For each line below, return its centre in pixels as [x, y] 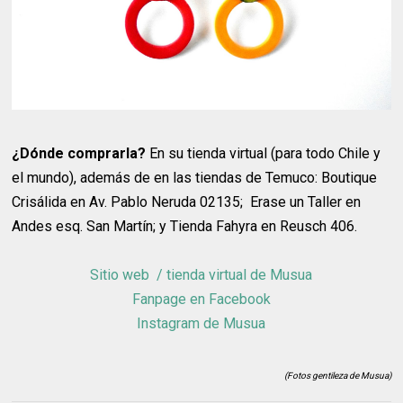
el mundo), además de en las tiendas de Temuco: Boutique [195, 177]
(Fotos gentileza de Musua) [337, 375]
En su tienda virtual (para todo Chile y [264, 153]
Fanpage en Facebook [201, 299]
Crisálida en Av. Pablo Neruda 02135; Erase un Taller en [187, 201]
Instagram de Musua [201, 323]
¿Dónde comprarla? [79, 153]
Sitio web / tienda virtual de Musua [201, 274]
